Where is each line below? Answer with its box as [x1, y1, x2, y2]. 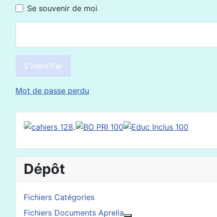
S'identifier [24, 61, 63, 71]
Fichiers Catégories [24, 192, 94, 202]
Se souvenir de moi [27, 3, 97, 14]
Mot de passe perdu [15, 85, 89, 95]
